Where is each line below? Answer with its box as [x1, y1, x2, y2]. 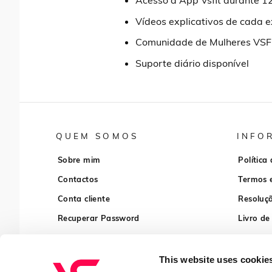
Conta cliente [57, 193, 110, 203]
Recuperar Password [57, 212, 140, 223]
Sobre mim [57, 154, 101, 165]
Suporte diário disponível [135, 56, 249, 69]
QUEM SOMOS [56, 130, 138, 141]
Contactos [57, 174, 98, 184]
